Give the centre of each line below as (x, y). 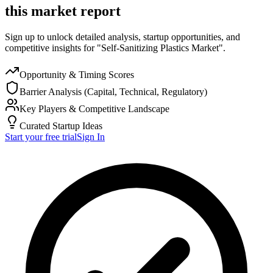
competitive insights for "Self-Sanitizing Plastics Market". (115, 48)
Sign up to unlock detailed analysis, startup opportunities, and (122, 37)
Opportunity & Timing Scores (77, 74)
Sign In (91, 136)
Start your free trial (41, 136)
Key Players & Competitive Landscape (94, 108)
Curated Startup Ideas (61, 126)
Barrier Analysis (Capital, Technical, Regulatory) (113, 91)
